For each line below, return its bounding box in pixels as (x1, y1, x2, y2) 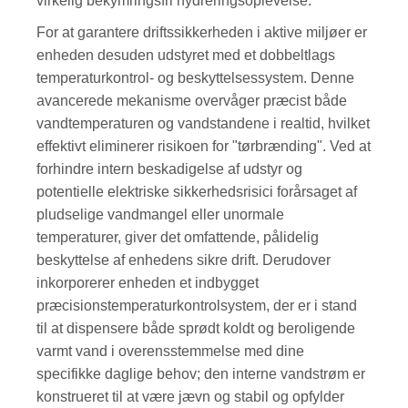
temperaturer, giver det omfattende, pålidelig (36, 229, 320, 245)
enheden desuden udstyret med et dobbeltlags (36, 46, 336, 63)
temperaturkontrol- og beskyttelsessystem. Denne (36, 69, 355, 86)
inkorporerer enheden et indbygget (36, 274, 260, 291)
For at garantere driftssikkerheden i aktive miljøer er (36, 24, 368, 40)
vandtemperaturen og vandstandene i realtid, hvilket (36, 115, 371, 131)
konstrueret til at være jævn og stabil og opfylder (36, 388, 345, 404)
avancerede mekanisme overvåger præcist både (36, 92, 348, 108)
